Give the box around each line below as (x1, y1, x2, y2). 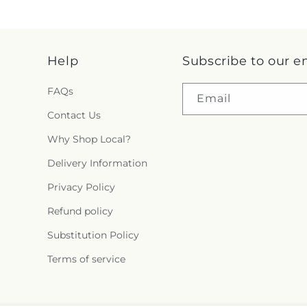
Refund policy (47, 205, 113, 218)
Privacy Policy (47, 181, 115, 194)
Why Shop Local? (47, 133, 131, 146)
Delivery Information (47, 157, 147, 170)
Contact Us (47, 109, 101, 122)
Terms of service (47, 253, 125, 266)
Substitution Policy (47, 229, 139, 242)
